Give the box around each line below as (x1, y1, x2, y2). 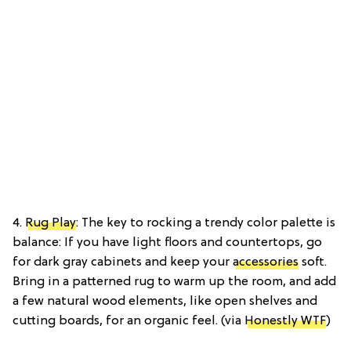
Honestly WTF (244, 313, 326, 328)
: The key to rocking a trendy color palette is (76, 215, 335, 230)
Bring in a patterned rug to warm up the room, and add (13, 274, 336, 289)
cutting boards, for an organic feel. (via (13, 313, 244, 328)
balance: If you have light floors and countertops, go (13, 235, 322, 250)
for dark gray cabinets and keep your (13, 255, 233, 270)
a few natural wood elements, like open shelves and (13, 294, 317, 309)
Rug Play (25, 215, 76, 230)
